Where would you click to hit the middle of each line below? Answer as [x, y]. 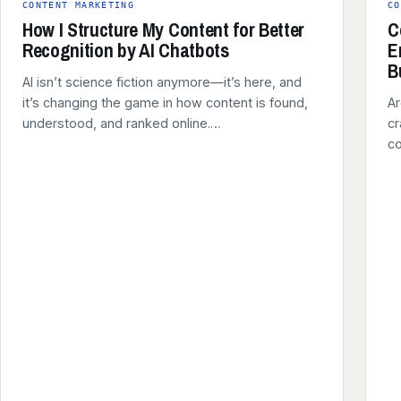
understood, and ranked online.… [122, 123]
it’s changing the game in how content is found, [165, 102]
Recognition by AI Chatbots [126, 51]
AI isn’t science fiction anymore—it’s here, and [162, 82]
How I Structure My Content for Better [164, 30]
